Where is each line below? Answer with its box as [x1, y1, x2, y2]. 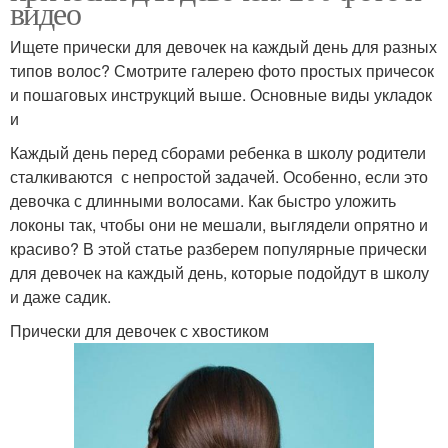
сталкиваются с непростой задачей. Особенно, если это [10, 164, 428, 188]
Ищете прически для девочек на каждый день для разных [10, 34, 437, 58]
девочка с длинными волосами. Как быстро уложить [10, 188, 396, 212]
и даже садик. [10, 284, 111, 308]
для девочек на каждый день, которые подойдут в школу [10, 260, 429, 284]
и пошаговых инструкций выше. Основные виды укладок [10, 82, 432, 106]
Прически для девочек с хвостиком [10, 318, 269, 342]
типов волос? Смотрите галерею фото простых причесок [10, 58, 434, 82]
